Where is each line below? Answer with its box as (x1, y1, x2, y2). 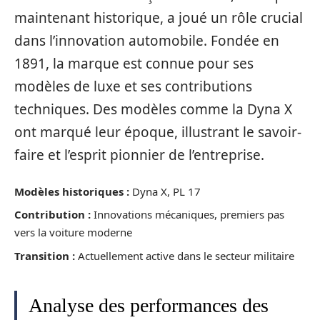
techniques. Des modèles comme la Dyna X (14, 100, 292, 119)
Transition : (14, 248, 75, 263)
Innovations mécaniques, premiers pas (91, 207, 284, 222)
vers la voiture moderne (14, 225, 132, 240)
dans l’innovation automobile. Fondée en (14, 31, 279, 51)
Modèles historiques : (14, 184, 129, 199)
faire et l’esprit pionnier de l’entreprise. (14, 146, 264, 165)
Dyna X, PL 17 (129, 184, 201, 199)
